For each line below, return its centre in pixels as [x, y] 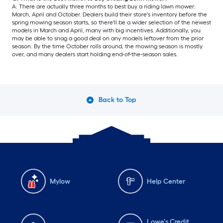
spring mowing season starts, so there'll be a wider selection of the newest [111, 23]
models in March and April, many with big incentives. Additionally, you [106, 31]
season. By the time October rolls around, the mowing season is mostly [107, 47]
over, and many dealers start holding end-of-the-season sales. [96, 55]
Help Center [166, 181]
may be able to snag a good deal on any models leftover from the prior [108, 39]
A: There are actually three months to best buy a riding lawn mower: [104, 7]
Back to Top [117, 100]
